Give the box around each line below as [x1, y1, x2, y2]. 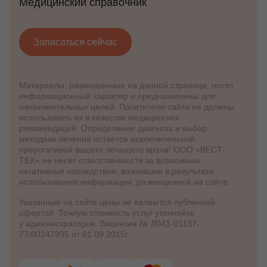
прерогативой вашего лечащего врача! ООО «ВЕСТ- [19, 145, 225, 154]
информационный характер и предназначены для [19, 91, 216, 101]
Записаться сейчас [33, 37, 117, 47]
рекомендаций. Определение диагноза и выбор [19, 123, 207, 133]
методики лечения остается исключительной [19, 134, 195, 144]
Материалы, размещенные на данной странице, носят [19, 80, 234, 90]
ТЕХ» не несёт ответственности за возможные [19, 156, 200, 165]
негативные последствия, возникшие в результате [19, 166, 214, 176]
